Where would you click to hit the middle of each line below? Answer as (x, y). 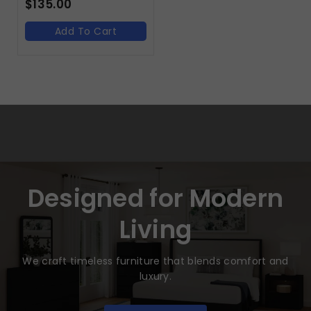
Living (155, 230)
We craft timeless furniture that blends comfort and (155, 261)
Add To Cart (86, 32)
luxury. (155, 277)
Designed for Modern (155, 199)
